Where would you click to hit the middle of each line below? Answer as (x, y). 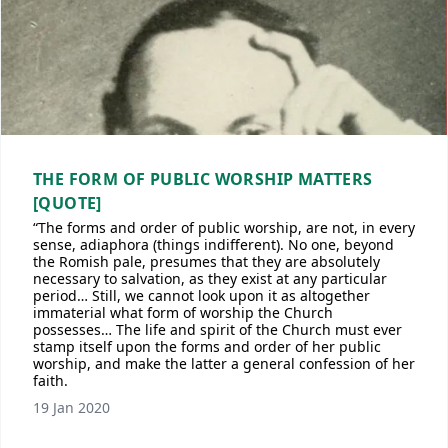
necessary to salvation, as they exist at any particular (210, 278)
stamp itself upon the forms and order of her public (207, 346)
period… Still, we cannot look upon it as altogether (201, 295)
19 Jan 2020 (71, 407)
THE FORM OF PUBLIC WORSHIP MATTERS (203, 179)
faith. (50, 380)
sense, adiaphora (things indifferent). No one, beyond (213, 244)
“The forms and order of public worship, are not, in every (224, 227)
